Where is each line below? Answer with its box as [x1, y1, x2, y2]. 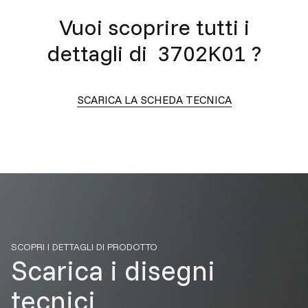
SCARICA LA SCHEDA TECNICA [76, 93, 232, 107]
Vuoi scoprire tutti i [58, 13, 250, 41]
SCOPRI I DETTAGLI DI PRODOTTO [11, 241, 157, 253]
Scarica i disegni [11, 253, 215, 287]
